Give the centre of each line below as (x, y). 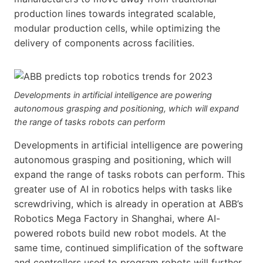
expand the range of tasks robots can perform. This (129, 174)
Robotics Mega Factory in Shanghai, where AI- (117, 218)
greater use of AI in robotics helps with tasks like (123, 189)
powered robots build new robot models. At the (120, 233)
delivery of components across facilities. (104, 43)
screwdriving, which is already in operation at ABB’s (129, 203)
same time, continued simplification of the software (129, 247)
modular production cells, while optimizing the (117, 28)
